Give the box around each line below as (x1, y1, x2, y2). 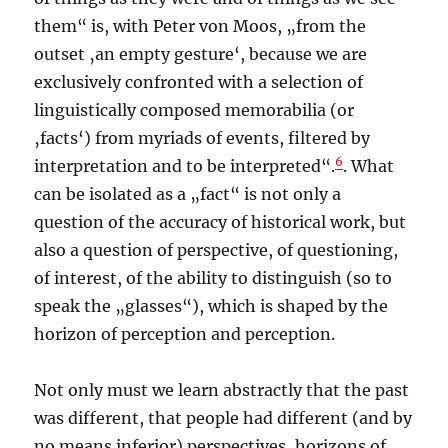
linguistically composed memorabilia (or (34, 100, 355, 121)
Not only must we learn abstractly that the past (34, 380, 410, 401)
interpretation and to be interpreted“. (34, 156, 336, 177)
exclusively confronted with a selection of (34, 72, 364, 93)
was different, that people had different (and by (34, 408, 413, 429)
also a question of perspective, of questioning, (34, 240, 399, 261)
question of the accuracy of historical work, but (34, 212, 407, 233)
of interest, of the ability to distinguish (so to (34, 268, 393, 289)
